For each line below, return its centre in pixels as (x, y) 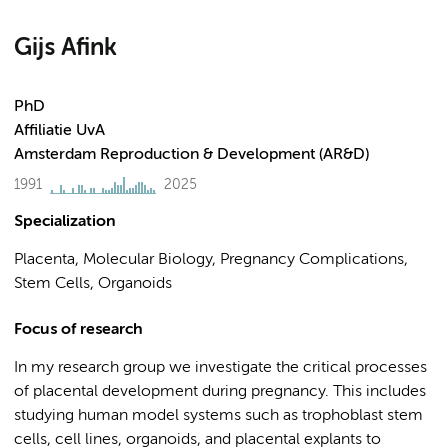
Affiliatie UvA (59, 131)
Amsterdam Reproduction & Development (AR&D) (191, 155)
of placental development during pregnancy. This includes (220, 392)
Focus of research (78, 330)
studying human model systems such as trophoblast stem (218, 416)
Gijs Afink (65, 48)
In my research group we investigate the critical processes (220, 368)
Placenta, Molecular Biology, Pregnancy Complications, (211, 260)
